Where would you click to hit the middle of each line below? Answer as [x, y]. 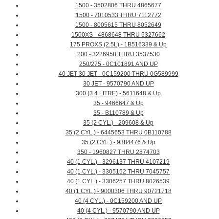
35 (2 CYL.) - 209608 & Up [118, 123]
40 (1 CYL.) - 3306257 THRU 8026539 [118, 182]
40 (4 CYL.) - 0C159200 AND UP [118, 201]
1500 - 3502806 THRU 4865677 [118, 6]
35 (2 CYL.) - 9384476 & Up [118, 142]
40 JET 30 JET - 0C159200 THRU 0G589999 [118, 74]
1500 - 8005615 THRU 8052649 [118, 25]
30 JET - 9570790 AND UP [118, 84]
